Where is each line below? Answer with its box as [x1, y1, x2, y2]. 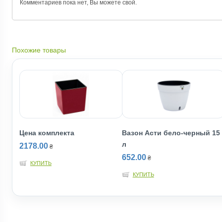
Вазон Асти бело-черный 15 [121, 129, 220, 137]
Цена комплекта [19, 129, 74, 137]
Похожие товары [12, 46, 66, 54]
